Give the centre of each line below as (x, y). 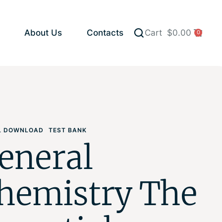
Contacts (105, 33)
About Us (43, 33)
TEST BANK (68, 130)
